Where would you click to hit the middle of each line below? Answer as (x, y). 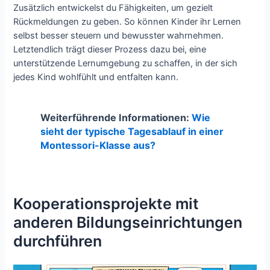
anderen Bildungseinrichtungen (128, 222)
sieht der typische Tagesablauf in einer (132, 132)
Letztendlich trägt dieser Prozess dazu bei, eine (110, 50)
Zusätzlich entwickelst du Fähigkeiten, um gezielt (113, 8)
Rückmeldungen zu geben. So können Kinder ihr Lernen (127, 22)
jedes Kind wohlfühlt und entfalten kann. (96, 77)
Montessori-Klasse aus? (98, 146)
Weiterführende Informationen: (116, 118)
